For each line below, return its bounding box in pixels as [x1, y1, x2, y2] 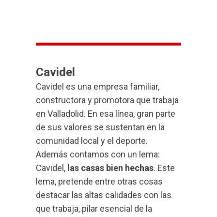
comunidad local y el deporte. [36, 136, 148, 146]
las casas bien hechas [65, 163, 154, 173]
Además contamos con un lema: [36, 149, 160, 160]
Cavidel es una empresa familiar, [36, 81, 159, 92]
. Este [154, 163, 175, 173]
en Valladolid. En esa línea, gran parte [36, 108, 175, 119]
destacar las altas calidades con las [36, 190, 171, 201]
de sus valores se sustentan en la [36, 122, 165, 133]
